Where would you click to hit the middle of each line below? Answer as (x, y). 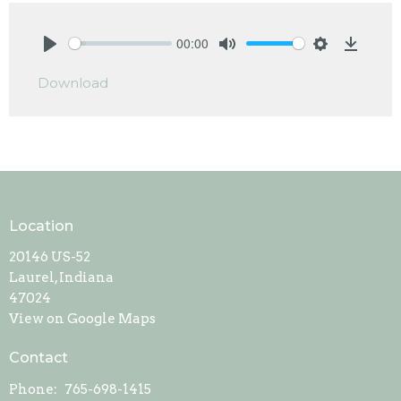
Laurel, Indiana (61, 278)
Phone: (34, 389)
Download (73, 82)
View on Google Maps (82, 319)
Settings (344, 63)
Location (41, 226)
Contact (38, 358)
